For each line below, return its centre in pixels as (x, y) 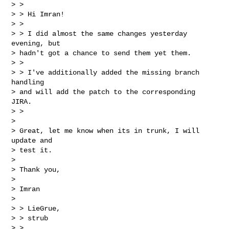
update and (32, 140)
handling (28, 82)
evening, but (36, 43)
